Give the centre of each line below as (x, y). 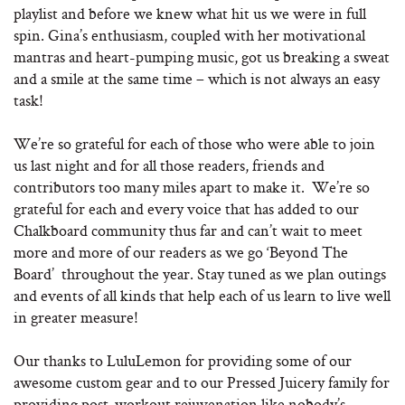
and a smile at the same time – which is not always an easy (197, 78)
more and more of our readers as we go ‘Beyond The (181, 252)
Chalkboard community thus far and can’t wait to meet (188, 230)
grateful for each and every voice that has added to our (186, 208)
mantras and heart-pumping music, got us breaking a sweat (202, 57)
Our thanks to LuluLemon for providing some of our (183, 360)
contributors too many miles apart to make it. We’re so (192, 187)
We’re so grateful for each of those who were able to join (194, 143)
